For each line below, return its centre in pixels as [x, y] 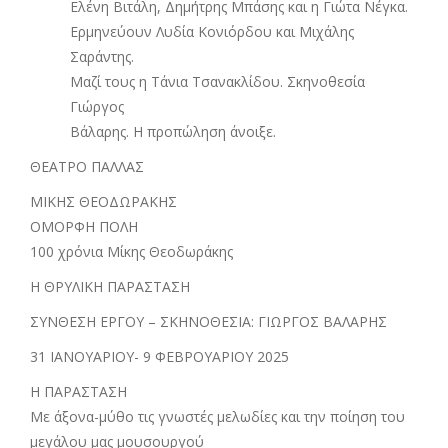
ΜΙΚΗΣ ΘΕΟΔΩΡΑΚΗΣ [103, 201]
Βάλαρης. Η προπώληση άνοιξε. [173, 131]
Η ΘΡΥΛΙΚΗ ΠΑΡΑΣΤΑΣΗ [110, 286]
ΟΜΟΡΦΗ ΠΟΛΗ [84, 226]
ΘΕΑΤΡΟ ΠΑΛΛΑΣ [87, 166]
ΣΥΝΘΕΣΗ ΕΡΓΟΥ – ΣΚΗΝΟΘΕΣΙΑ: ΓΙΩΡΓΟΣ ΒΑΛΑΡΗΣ [208, 321]
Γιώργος [97, 106]
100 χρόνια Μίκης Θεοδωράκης [131, 251]
